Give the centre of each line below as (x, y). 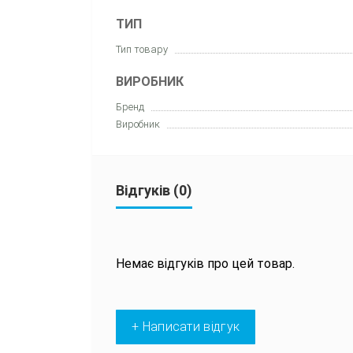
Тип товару (142, 49)
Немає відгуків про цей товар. (205, 263)
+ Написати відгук (186, 326)
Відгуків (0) (154, 190)
